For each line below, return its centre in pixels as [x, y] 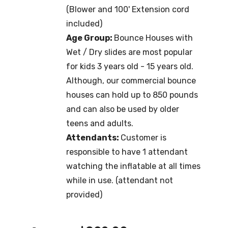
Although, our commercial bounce [131, 80]
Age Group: [90, 38]
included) [84, 23]
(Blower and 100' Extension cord [128, 9]
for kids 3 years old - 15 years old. [130, 66]
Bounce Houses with [153, 38]
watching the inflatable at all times [133, 166]
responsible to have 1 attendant [127, 152]
